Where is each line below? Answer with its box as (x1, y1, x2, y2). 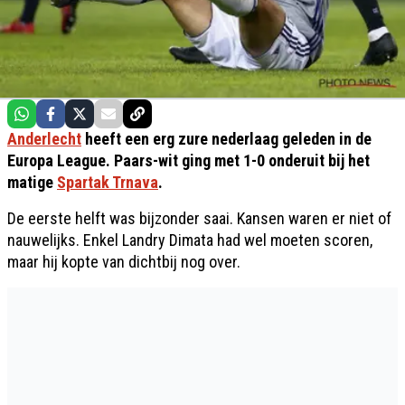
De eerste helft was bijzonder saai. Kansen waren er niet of (7, 209, 391, 228)
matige (7, 173, 57, 192)
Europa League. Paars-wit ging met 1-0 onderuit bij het (7, 151, 370, 170)
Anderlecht (7, 129, 81, 148)
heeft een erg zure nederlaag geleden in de (81, 129, 372, 148)
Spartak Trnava (57, 173, 158, 192)
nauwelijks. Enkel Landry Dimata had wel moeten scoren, (7, 231, 372, 250)
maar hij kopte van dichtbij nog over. (7, 252, 240, 271)
